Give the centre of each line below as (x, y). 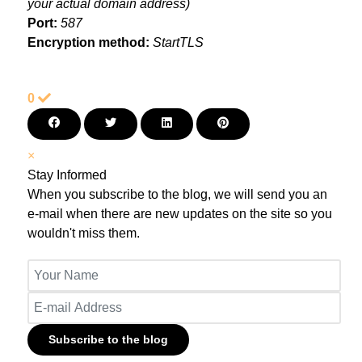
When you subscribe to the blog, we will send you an (177, 194)
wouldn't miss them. (84, 233)
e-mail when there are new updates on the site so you (180, 213)
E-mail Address (70, 301)
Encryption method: (88, 43)
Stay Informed (67, 175)
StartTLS (178, 43)
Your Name (59, 268)
